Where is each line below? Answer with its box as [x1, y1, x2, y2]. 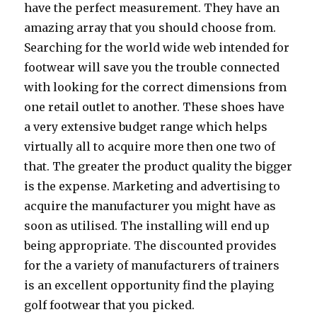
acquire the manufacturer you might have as [24, 199, 277, 213]
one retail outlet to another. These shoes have [24, 100, 285, 114]
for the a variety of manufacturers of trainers [24, 258, 280, 272]
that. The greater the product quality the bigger [24, 159, 293, 173]
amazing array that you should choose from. [24, 21, 277, 35]
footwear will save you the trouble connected [24, 60, 280, 74]
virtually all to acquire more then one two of [24, 139, 276, 154]
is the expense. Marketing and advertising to [24, 179, 281, 193]
